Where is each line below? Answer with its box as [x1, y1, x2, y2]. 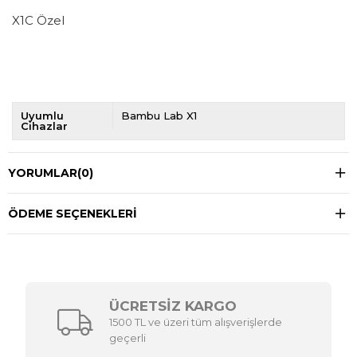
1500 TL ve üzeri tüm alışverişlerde [109, 316, 283, 329]
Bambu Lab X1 [120, 109, 197, 123]
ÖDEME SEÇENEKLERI [8, 206, 137, 222]
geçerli [109, 331, 147, 345]
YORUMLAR [8, 166, 77, 181]
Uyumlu [21, 109, 64, 123]
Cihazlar [21, 120, 68, 133]
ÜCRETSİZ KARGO [109, 298, 237, 315]
